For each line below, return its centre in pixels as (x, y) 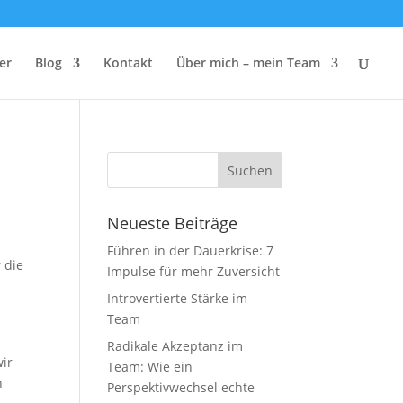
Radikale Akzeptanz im (175, 346)
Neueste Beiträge (173, 223)
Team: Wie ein (150, 367)
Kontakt (128, 63)
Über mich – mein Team (248, 63)
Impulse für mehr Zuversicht (194, 271)
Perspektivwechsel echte (181, 387)
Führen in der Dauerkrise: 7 (191, 251)
